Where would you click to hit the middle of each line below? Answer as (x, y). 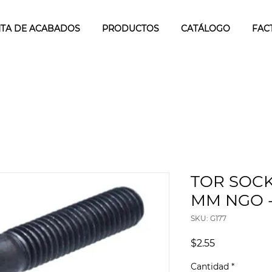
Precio (229, 242)
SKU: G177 (209, 218)
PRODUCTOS (130, 29)
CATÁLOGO (205, 29)
